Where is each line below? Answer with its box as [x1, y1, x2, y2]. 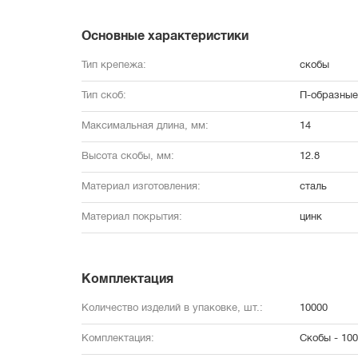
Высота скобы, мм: [82, 152, 174, 161]
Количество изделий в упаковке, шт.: [82, 304, 263, 313]
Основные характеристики [82, 31, 249, 42]
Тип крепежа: [82, 61, 146, 70]
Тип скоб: [82, 91, 126, 101]
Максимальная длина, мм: [82, 121, 209, 131]
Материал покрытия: [82, 213, 182, 222]
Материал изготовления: [82, 182, 201, 192]
